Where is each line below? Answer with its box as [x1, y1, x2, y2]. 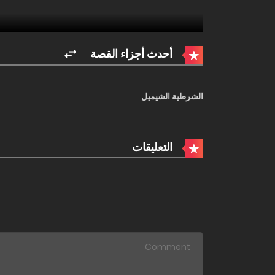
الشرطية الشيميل [141, 90, 203, 103]
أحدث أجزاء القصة [90, 45, 175, 61]
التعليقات [132, 139, 175, 155]
